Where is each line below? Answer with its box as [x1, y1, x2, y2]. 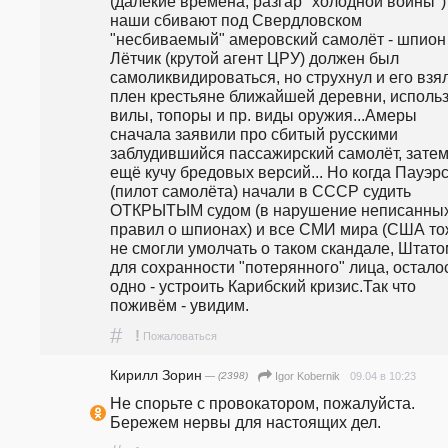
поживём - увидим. [110, 295, 261, 314]
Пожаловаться [143, 329, 217, 342]
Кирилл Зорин [110, 366, 202, 383]
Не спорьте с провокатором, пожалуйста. [110, 394, 415, 413]
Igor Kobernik [275, 370, 340, 383]
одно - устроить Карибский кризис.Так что [110, 276, 416, 295]
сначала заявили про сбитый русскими [110, 124, 398, 143]
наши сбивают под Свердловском [110, 10, 362, 29]
